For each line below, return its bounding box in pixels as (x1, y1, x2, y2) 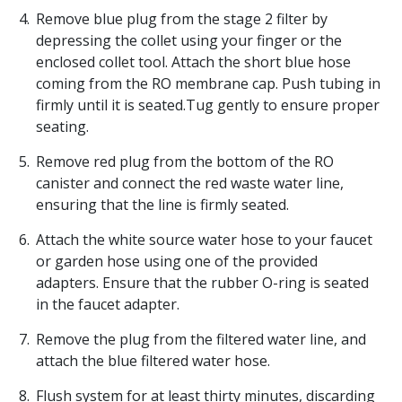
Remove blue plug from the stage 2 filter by (36, 9, 328, 30)
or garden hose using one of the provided (36, 251, 318, 272)
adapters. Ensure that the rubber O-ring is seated (36, 273, 369, 293)
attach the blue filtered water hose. (36, 351, 270, 371)
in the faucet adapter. (36, 294, 179, 315)
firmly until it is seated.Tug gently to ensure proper (36, 95, 380, 116)
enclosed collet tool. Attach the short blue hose (36, 52, 351, 73)
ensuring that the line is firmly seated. (36, 195, 289, 215)
